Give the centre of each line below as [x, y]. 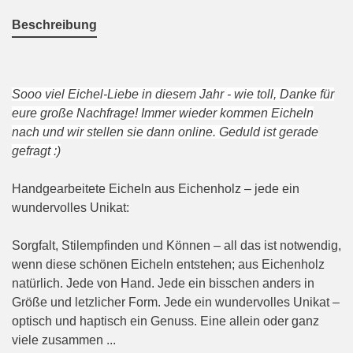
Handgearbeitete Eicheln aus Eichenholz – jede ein [156, 189]
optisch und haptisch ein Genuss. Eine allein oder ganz [165, 321]
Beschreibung [54, 25]
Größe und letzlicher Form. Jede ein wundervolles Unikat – [176, 303]
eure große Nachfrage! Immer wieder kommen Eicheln [163, 113]
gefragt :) [36, 151]
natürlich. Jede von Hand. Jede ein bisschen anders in [163, 284]
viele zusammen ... [64, 340]
